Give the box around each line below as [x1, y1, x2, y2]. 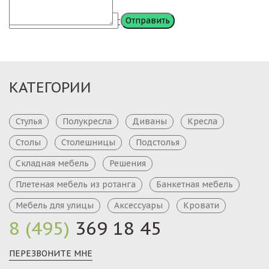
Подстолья [136, 136, 180, 148]
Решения [109, 157, 146, 169]
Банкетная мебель [156, 178, 233, 190]
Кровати [183, 199, 219, 211]
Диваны [132, 115, 167, 127]
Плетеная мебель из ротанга [16, 178, 136, 190]
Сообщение [115, 16, 165, 28]
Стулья [16, 115, 42, 127]
